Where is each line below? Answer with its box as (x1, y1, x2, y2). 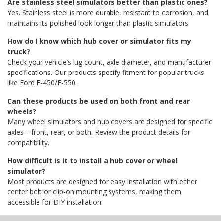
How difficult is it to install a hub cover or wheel (7, 156, 178, 166)
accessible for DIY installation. (7, 197, 103, 207)
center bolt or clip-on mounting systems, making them (7, 187, 181, 197)
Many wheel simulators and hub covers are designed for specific (7, 117, 212, 127)
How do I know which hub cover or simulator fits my (7, 37, 191, 46)
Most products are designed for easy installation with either (7, 177, 197, 186)
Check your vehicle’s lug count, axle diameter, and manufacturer (7, 57, 211, 67)
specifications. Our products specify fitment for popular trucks (7, 68, 204, 77)
